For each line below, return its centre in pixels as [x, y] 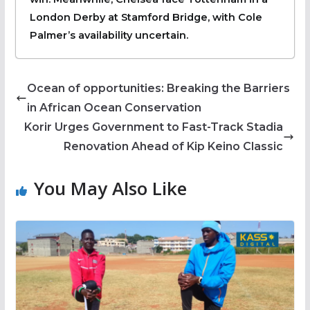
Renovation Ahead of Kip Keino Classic [174, 146]
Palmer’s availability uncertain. [109, 35]
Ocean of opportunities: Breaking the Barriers [158, 88]
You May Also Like [110, 188]
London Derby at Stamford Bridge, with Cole [146, 17]
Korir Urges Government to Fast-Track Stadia [154, 127]
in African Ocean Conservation [114, 107]
